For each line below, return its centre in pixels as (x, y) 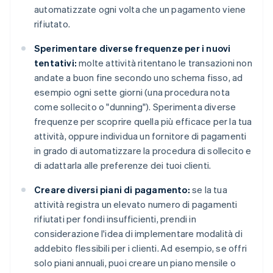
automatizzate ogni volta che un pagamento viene (140, 9)
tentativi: (55, 62)
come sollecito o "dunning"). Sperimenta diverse (135, 106)
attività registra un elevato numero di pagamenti (136, 204)
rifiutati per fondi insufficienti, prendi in (115, 218)
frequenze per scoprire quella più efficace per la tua (143, 121)
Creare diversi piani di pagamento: (112, 189)
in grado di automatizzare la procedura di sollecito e (143, 150)
